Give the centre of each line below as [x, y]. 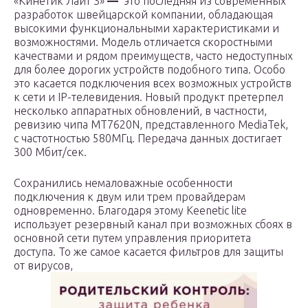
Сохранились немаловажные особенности [123, 183]
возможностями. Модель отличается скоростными [143, 42]
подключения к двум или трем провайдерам [130, 197]
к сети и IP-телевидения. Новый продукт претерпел [148, 97]
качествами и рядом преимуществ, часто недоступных [153, 56]
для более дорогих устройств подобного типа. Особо [150, 69]
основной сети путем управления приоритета [132, 238]
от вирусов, [43, 265]
